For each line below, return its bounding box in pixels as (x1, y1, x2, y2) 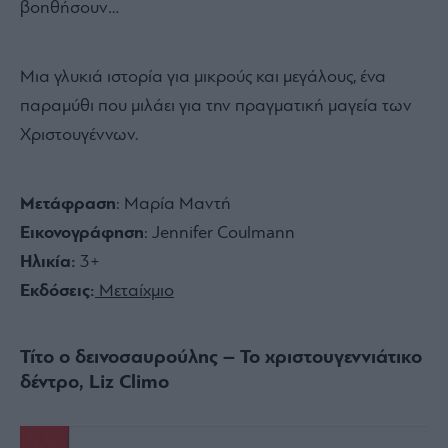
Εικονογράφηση (20, 223, 144, 243)
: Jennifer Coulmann (144, 223, 295, 243)
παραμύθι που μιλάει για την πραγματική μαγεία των (20, 96, 412, 116)
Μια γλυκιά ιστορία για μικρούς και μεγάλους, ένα (20, 67, 386, 87)
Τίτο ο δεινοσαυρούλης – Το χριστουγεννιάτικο (20, 347, 422, 368)
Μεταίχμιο (95, 281, 174, 301)
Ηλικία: (20, 252, 76, 272)
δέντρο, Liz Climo (20, 372, 169, 393)
